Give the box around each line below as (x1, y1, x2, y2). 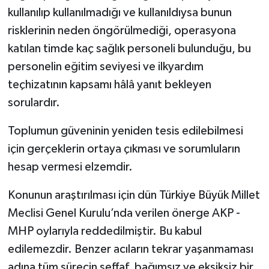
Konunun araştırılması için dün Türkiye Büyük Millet (7, 189, 260, 202)
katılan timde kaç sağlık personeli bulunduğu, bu (7, 43, 251, 55)
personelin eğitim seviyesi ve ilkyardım (7, 61, 204, 73)
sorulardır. (7, 97, 60, 109)
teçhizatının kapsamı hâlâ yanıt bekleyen (7, 79, 211, 91)
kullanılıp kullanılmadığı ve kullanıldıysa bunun (7, 7, 232, 19)
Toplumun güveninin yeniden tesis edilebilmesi (7, 125, 243, 138)
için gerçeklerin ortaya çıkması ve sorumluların (7, 143, 240, 156)
